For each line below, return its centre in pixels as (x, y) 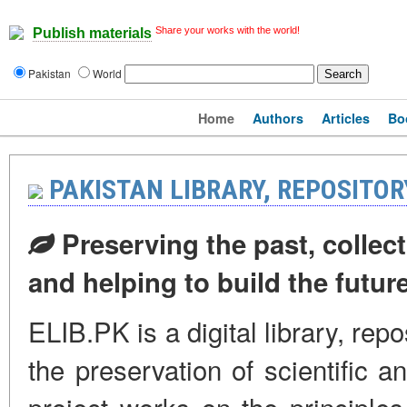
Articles (346, 118)
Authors (278, 118)
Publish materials (92, 34)
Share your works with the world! (228, 30)
